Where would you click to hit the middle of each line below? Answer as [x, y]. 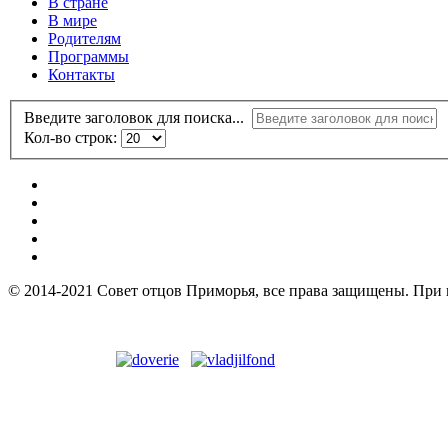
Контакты [81, 75]
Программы [88, 57]
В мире [72, 21]
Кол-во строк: [72, 138]
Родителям [84, 39]
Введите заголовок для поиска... [138, 118]
